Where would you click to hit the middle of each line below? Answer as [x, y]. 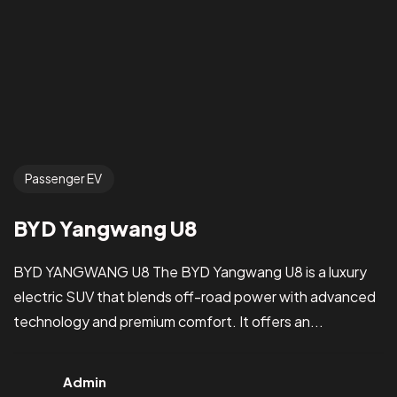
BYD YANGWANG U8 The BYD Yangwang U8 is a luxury [190, 271]
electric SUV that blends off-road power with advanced [195, 296]
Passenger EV [64, 179]
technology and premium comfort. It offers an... [168, 321]
